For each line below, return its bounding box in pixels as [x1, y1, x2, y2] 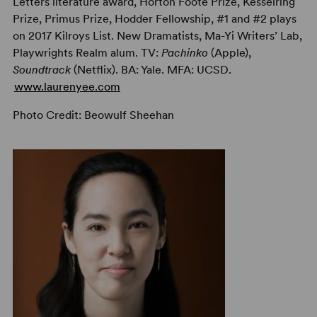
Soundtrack [12, 63, 71, 76]
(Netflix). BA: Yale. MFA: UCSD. [70, 63, 231, 76]
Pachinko [161, 46, 208, 59]
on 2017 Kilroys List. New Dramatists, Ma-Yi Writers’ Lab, [12, 29, 302, 42]
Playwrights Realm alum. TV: [12, 46, 161, 59]
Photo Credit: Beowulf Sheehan [12, 108, 174, 122]
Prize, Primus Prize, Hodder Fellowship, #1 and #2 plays [12, 12, 296, 25]
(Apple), [207, 46, 251, 59]
